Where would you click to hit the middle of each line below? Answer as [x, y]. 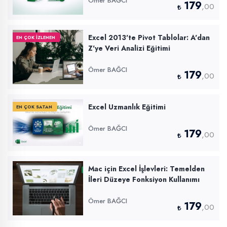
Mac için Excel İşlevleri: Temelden [147, 169]
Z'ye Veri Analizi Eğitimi [129, 48]
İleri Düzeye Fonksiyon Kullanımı [144, 180]
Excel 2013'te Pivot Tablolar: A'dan [149, 37]
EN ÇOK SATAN [34, 106]
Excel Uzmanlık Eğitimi [127, 107]
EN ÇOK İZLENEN [36, 37]
